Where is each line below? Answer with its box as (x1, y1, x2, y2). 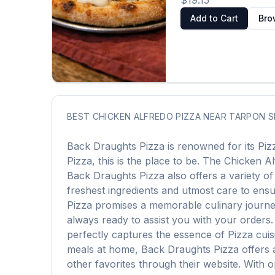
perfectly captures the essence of (67, 228, 228, 241)
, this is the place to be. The (92, 155, 224, 167)
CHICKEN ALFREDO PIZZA (92, 111, 201, 122)
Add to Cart (190, 13, 238, 23)
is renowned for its (165, 140, 258, 152)
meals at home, (67, 243, 141, 255)
